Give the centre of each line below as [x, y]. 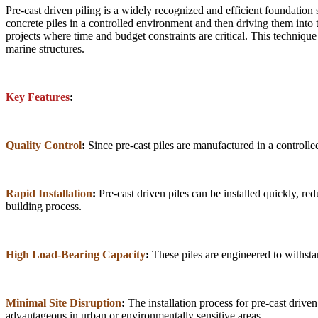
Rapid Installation [49, 193]
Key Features [38, 97]
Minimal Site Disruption [64, 302]
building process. [44, 206]
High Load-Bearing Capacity [76, 254]
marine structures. [45, 48]
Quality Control [44, 145]
